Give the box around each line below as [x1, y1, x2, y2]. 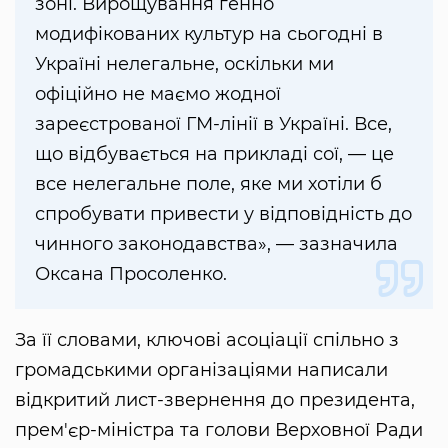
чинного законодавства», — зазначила [35, 233, 398, 256]
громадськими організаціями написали [15, 359, 388, 382]
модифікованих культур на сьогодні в [35, 23, 383, 46]
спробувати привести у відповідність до [35, 203, 412, 226]
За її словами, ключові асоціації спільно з [15, 329, 399, 352]
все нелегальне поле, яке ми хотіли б [35, 173, 382, 196]
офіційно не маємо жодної [35, 83, 281, 106]
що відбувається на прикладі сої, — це [35, 143, 394, 166]
